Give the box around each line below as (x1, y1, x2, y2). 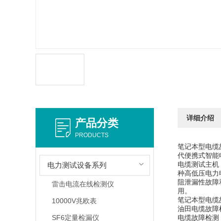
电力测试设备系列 (47, 161, 107, 169)
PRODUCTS (75, 132, 109, 139)
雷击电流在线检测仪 (52, 180, 114, 188)
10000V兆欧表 (52, 197, 97, 205)
